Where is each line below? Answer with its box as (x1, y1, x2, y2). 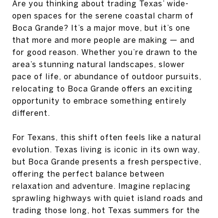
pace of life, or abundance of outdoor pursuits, (12, 72, 201, 81)
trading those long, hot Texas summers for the (12, 206, 200, 215)
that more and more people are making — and (12, 36, 195, 44)
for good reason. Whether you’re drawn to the (12, 48, 198, 56)
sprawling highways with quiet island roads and (12, 194, 203, 202)
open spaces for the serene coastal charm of (12, 11, 194, 20)
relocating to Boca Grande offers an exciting (12, 84, 193, 93)
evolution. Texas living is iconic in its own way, (12, 145, 200, 154)
